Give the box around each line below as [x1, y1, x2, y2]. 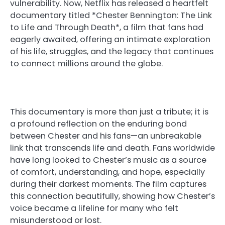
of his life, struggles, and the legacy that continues [10, 45, 213, 57]
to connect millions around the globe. [10, 57, 163, 69]
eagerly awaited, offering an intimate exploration [10, 33, 210, 45]
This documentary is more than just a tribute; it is [10, 105, 208, 118]
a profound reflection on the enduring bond [10, 118, 187, 130]
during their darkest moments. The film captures [10, 178, 206, 190]
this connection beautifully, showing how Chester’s [10, 190, 215, 202]
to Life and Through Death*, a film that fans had [10, 21, 203, 33]
